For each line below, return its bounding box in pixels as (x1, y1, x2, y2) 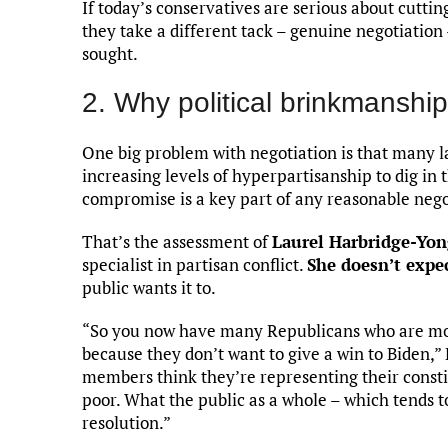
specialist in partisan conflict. (82, 252, 307, 276)
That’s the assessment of (82, 229, 272, 253)
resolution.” (82, 410, 171, 434)
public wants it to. (82, 275, 216, 299)
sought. (82, 41, 138, 65)
